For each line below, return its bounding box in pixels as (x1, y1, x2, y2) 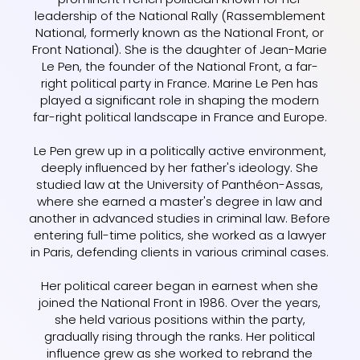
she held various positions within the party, (54, 310, 305, 328)
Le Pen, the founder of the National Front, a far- (41, 57, 318, 75)
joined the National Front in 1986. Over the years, (39, 293, 321, 311)
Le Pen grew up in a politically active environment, (33, 141, 326, 159)
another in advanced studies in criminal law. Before (29, 209, 331, 227)
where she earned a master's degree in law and (37, 192, 323, 210)
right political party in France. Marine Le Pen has (41, 74, 319, 92)
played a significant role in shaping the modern (40, 91, 320, 108)
